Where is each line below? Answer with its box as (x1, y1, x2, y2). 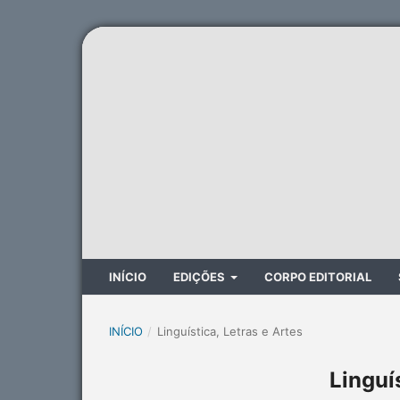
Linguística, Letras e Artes (156, 323, 303, 338)
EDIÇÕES (173, 269, 228, 284)
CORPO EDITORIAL (264, 269, 372, 284)
